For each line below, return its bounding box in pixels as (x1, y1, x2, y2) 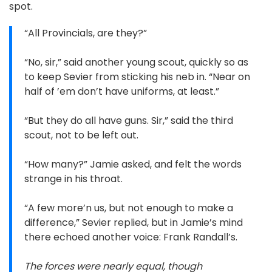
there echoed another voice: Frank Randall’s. (24, 230, 237, 245)
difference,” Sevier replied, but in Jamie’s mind (24, 216, 243, 230)
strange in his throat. (24, 172, 123, 186)
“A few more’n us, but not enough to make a (24, 201, 233, 216)
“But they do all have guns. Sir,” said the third (24, 114, 233, 128)
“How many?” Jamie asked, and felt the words (24, 157, 242, 172)
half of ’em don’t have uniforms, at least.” (24, 84, 219, 99)
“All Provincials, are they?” (24, 26, 147, 41)
